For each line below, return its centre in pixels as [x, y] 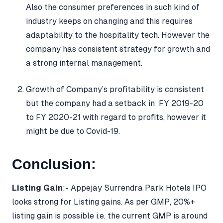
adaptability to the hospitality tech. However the [118, 35]
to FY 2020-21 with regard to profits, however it [116, 117]
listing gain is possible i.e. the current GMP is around [110, 216]
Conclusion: [54, 165]
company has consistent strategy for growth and [118, 49]
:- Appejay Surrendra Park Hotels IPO [136, 188]
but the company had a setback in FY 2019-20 [115, 104]
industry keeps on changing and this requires [109, 21]
